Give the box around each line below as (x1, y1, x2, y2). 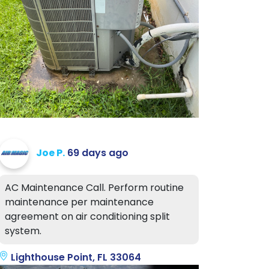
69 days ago (67, 146, 128, 160)
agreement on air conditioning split (5, 210, 170, 224)
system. (5, 224, 41, 238)
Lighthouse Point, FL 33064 (8, 250, 141, 265)
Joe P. (36, 146, 65, 160)
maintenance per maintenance (5, 195, 154, 210)
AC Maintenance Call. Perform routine (5, 181, 184, 195)
